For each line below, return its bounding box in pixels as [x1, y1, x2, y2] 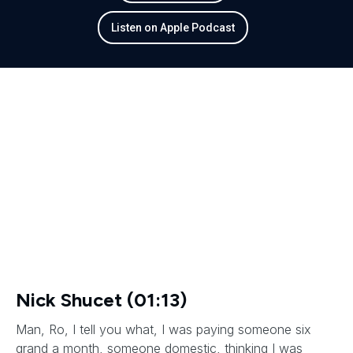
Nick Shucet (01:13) [16, 288, 187, 311]
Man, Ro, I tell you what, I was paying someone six [16, 321, 311, 337]
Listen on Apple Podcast [110, 21, 235, 34]
